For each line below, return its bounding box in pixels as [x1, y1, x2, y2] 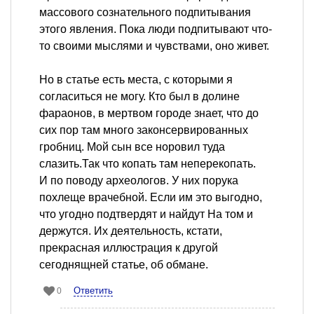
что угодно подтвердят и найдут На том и [39, 208, 253, 221]
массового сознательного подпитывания [39, 6, 251, 19]
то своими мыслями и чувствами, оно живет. [39, 40, 269, 53]
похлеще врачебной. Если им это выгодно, [39, 191, 262, 204]
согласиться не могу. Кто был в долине [39, 90, 240, 103]
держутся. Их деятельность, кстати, [39, 225, 222, 238]
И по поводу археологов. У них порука [39, 175, 238, 187]
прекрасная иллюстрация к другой [39, 242, 218, 254]
